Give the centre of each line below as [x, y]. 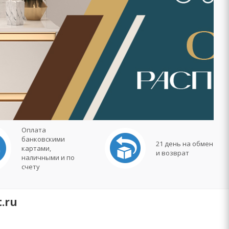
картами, [37, 148]
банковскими [43, 139]
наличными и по [48, 157]
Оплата [34, 130]
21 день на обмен [185, 144]
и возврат [173, 153]
